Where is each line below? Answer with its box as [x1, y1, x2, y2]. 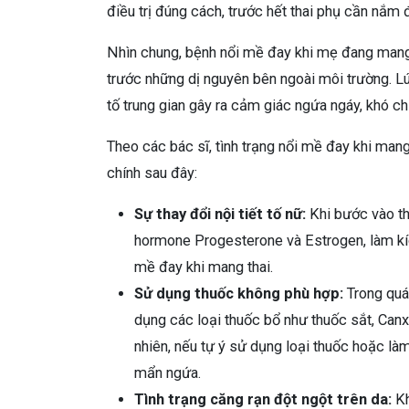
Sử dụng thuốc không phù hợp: [134, 284, 343, 302]
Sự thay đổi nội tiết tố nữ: [134, 204, 306, 223]
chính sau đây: [107, 163, 197, 182]
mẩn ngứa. [134, 363, 201, 382]
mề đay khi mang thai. [134, 257, 273, 276]
